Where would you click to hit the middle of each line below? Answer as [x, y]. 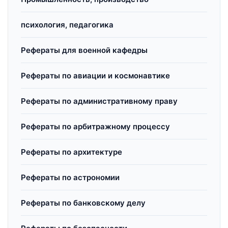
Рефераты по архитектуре [72, 152]
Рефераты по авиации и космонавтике [95, 76]
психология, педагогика [67, 25]
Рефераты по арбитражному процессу [95, 126]
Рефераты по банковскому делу [83, 203]
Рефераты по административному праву [99, 101]
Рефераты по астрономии [70, 177]
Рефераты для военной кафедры [84, 50]
